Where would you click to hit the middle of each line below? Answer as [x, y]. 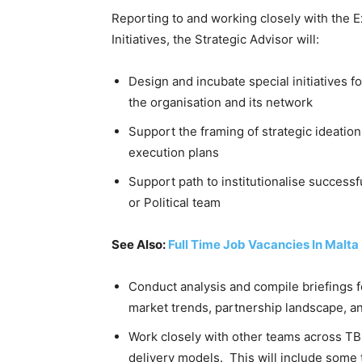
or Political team [175, 202]
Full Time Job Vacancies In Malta [263, 244]
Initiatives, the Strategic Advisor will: [215, 39]
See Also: [140, 244]
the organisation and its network [221, 102]
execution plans [174, 152]
